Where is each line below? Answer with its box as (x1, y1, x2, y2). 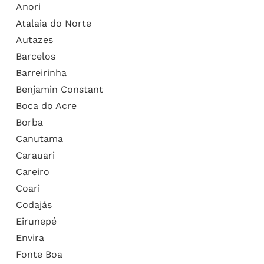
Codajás (15, 199, 52, 210)
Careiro (15, 166, 49, 177)
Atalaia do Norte (15, 17, 91, 29)
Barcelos (15, 50, 55, 62)
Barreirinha (15, 67, 67, 78)
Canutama (15, 133, 63, 144)
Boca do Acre (15, 100, 77, 111)
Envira (15, 232, 44, 243)
